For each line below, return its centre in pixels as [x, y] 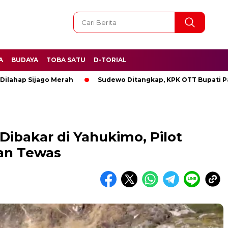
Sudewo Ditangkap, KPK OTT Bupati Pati [138, 80]
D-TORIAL [110, 60]
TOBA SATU [66, 60]
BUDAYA [25, 60]
